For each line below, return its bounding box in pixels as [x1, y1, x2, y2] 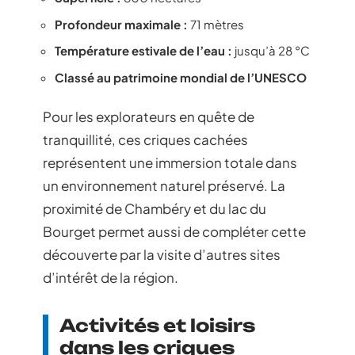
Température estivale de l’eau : [55, 43, 232, 58]
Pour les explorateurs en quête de [43, 108, 254, 125]
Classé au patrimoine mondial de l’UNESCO [55, 69, 307, 85]
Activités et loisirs [59, 315, 255, 336]
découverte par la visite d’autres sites [43, 246, 281, 263]
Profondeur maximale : [55, 16, 188, 32]
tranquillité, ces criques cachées [43, 131, 248, 148]
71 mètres [188, 16, 244, 32]
